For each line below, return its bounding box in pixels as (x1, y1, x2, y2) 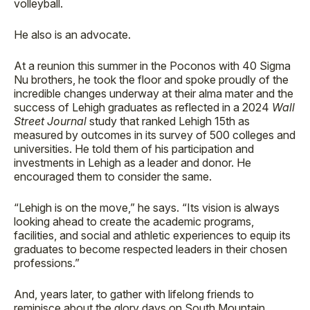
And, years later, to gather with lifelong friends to (14, 287, 254, 301)
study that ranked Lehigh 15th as (86, 114, 250, 128)
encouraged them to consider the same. (14, 170, 212, 183)
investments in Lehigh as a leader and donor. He (14, 156, 251, 170)
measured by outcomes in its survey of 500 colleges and (14, 128, 295, 142)
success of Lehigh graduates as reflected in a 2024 (14, 100, 272, 114)
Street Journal (14, 114, 86, 128)
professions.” (14, 256, 80, 270)
